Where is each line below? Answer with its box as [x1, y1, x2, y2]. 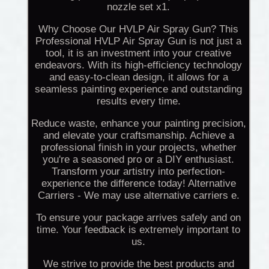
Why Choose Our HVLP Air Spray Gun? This [38, 23, 239, 35]
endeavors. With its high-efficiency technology [35, 59, 243, 71]
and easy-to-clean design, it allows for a [49, 71, 228, 83]
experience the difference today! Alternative [41, 178, 236, 190]
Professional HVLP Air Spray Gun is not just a [35, 35, 242, 47]
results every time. [96, 95, 181, 107]
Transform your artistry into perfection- [52, 166, 226, 178]
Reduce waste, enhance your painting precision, [31, 118, 246, 130]
